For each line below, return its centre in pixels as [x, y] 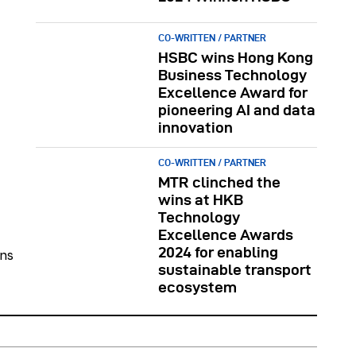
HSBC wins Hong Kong [236, 58]
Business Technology [233, 75]
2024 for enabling [219, 253]
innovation [196, 128]
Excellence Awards [226, 235]
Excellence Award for [233, 93]
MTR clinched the [220, 183]
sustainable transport [235, 270]
